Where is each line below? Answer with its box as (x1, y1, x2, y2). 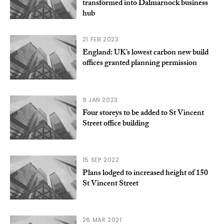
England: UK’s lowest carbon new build (82, 46, 208, 60)
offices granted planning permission (82, 57, 197, 71)
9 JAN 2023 (82, 95, 118, 104)
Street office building (82, 117, 149, 131)
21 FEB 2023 (82, 35, 119, 44)
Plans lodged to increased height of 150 (82, 166, 208, 180)
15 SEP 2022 (82, 155, 119, 164)
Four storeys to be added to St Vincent (82, 106, 204, 120)
